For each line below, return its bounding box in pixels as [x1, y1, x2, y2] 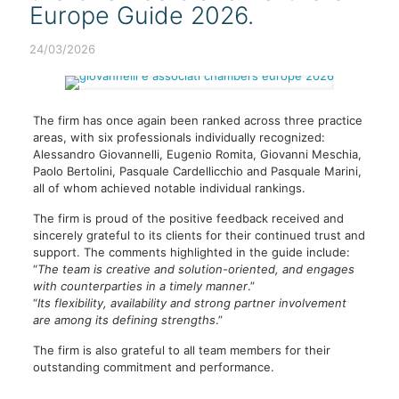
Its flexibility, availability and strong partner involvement [37, 296, 346, 310]
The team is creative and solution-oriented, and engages [37, 262, 354, 276]
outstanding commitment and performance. [32, 360, 274, 374]
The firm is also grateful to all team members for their [32, 343, 330, 357]
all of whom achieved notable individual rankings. [32, 181, 305, 195]
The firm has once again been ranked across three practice [32, 113, 362, 127]
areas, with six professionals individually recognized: [32, 130, 325, 144]
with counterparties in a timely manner [32, 279, 248, 293]
